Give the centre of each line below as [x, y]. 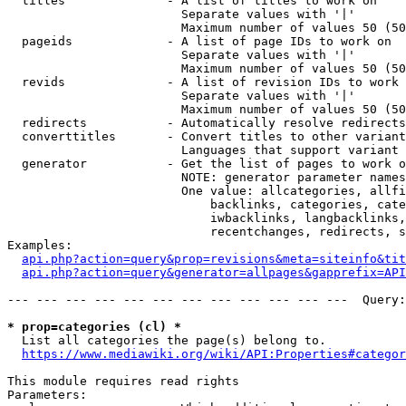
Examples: [40, 245]
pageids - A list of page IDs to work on [199, 41]
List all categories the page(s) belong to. [167, 340]
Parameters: [47, 395]
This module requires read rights [123, 381]
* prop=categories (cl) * [94, 327]
